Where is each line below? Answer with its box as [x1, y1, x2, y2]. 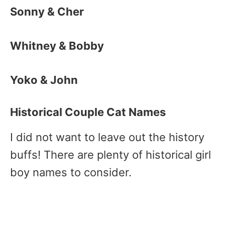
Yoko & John [10, 73, 78, 86]
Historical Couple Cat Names [10, 105, 166, 119]
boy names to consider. [10, 166, 132, 179]
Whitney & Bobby [10, 39, 104, 52]
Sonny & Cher [10, 5, 84, 18]
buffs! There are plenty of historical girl [10, 148, 211, 161]
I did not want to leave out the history [10, 131, 204, 144]
